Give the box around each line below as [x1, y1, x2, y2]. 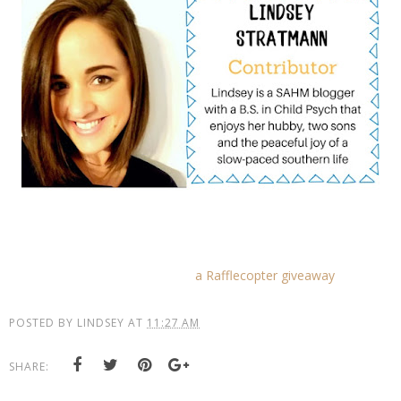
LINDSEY [77, 315, 124, 331]
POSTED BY [9, 315, 77, 331]
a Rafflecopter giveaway [195, 267, 336, 285]
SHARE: [9, 359, 49, 375]
